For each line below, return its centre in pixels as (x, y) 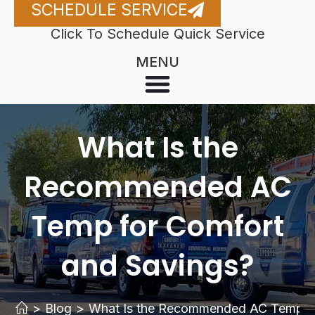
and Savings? (157, 266)
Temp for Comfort (157, 226)
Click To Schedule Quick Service (157, 34)
